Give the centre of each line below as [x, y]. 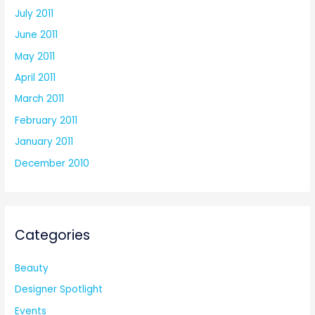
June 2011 [37, 35]
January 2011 [44, 142]
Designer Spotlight [59, 290]
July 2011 [34, 13]
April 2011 [36, 77]
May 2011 [35, 56]
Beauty [32, 268]
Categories [53, 235]
